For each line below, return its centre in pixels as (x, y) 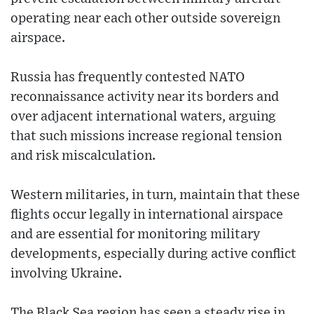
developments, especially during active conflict (153, 254)
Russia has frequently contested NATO (128, 77)
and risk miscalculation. (83, 156)
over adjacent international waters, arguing (143, 116)
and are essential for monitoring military (135, 234)
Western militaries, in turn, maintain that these (155, 195)
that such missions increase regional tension (146, 136)
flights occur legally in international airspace (147, 214)
